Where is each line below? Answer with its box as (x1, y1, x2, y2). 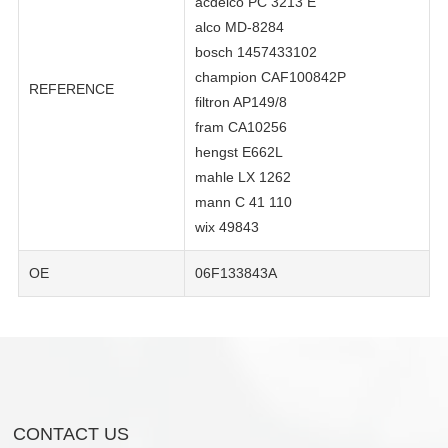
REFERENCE (29, 81, 114, 98)
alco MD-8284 (195, 19, 284, 36)
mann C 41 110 (195, 194, 292, 211)
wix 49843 (195, 219, 259, 236)
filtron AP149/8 (195, 94, 287, 111)
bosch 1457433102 (195, 44, 317, 61)
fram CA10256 (195, 119, 287, 136)
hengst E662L (195, 144, 283, 161)
